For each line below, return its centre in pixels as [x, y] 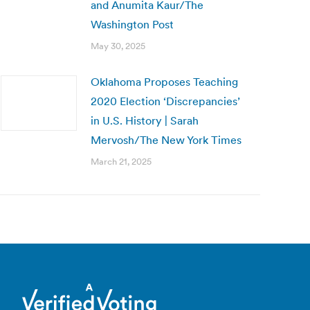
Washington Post [132, 24]
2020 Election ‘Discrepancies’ [165, 101]
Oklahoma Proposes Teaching [164, 82]
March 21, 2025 [121, 162]
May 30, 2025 [118, 46]
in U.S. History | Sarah [145, 120]
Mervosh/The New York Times [166, 140]
